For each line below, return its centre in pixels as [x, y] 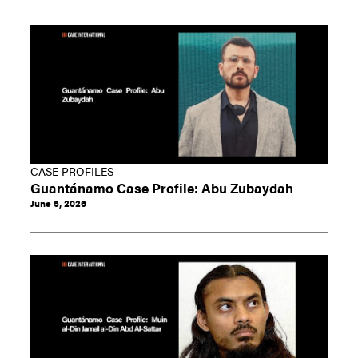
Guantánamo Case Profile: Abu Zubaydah [162, 187]
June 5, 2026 [59, 203]
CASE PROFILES [72, 171]
